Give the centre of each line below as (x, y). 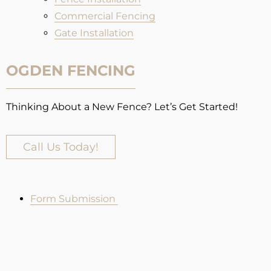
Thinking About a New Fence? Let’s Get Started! (122, 106)
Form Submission (74, 198)
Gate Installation (94, 33)
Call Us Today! (61, 147)
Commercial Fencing (105, 16)
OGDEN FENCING (71, 70)
